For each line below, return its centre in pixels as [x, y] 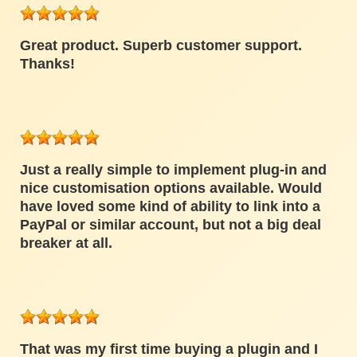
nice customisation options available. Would [171, 188]
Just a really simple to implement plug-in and [173, 170]
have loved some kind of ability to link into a [170, 207]
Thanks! [47, 64]
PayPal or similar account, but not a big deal [171, 225]
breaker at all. [66, 243]
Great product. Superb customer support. [161, 46]
